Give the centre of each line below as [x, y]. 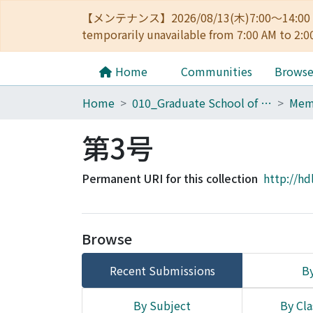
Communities [217, 71]
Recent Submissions [162, 270]
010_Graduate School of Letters [266, 103]
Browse [107, 239]
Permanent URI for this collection [170, 178]
